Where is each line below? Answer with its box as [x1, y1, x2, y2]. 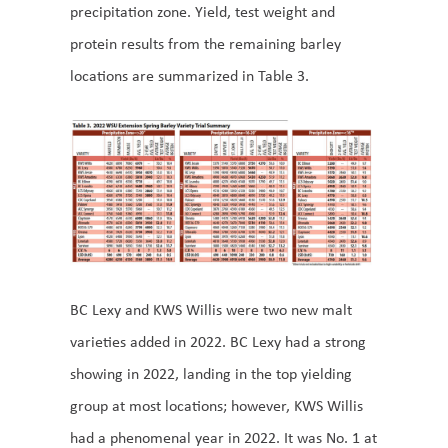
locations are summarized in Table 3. [70, 65, 309, 86]
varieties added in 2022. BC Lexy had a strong [70, 330, 366, 352]
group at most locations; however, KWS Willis [70, 394, 363, 416]
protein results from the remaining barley [70, 33, 341, 54]
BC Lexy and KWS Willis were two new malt [70, 298, 352, 320]
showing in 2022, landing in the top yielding [70, 362, 352, 384]
